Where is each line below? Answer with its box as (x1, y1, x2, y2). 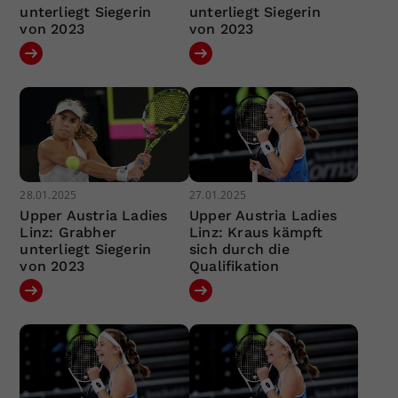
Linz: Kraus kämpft (188, 224, 323, 242)
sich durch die (188, 241, 290, 259)
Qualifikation (188, 258, 280, 275)
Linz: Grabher (20, 224, 117, 242)
